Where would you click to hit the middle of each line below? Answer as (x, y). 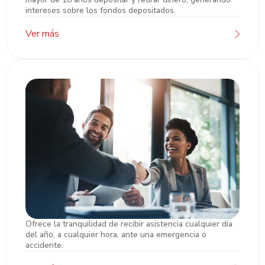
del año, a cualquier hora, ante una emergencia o (116, 234)
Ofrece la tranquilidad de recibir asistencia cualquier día (129, 224)
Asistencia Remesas (80, 232)
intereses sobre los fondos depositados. (101, 10)
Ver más (42, 33)
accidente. (44, 245)
